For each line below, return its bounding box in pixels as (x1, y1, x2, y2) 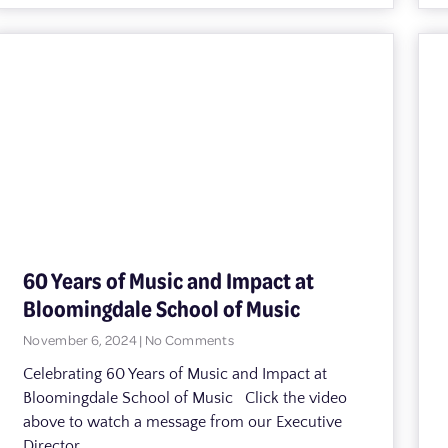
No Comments (142, 329, 235, 349)
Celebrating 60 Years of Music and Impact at (23, 364, 327, 383)
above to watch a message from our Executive (23, 412, 342, 431)
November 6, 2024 (23, 329, 140, 349)
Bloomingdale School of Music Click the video (23, 388, 347, 407)
